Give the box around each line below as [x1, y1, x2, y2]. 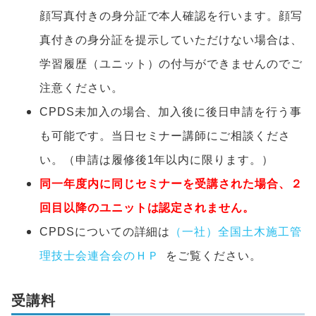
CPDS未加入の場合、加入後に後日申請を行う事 [39, 106, 302, 119]
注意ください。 [39, 82, 123, 95]
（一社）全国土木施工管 [170, 226, 302, 238]
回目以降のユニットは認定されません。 [39, 202, 255, 214]
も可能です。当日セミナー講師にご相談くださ [39, 130, 291, 142]
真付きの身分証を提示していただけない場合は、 [39, 34, 303, 47]
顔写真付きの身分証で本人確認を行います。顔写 [39, 10, 303, 23]
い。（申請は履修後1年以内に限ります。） [39, 154, 274, 166]
